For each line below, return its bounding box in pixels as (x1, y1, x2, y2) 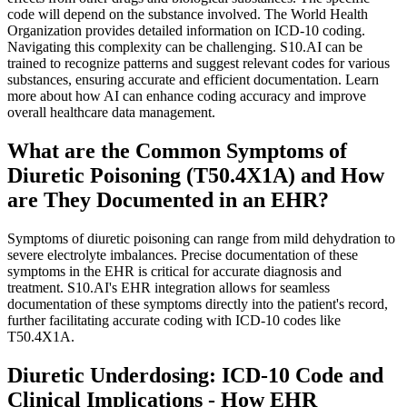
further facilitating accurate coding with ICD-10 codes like (7, 312, 341, 328)
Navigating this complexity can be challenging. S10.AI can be (7, 38, 362, 55)
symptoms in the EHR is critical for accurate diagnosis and (7, 263, 342, 279)
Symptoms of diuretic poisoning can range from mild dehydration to (7, 230, 395, 246)
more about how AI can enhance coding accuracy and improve (7, 87, 366, 104)
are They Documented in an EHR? (7, 187, 329, 212)
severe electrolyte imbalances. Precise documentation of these (7, 246, 358, 263)
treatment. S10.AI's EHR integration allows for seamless (7, 279, 330, 295)
